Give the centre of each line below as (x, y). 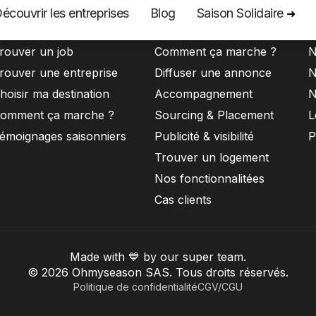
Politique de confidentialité (135, 287)
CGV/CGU (220, 287)
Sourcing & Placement (214, 115)
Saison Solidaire (241, 13)
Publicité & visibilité (204, 136)
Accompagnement (203, 94)
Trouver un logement (212, 157)
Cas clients (183, 200)
